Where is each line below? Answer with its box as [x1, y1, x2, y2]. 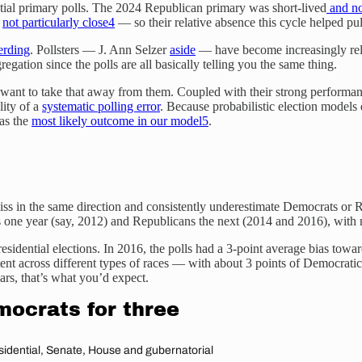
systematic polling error [42, 99, 160, 114]
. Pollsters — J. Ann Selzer [30, 43, 170, 57]
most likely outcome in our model [32, 114, 202, 128]
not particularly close [2, 15, 108, 30]
